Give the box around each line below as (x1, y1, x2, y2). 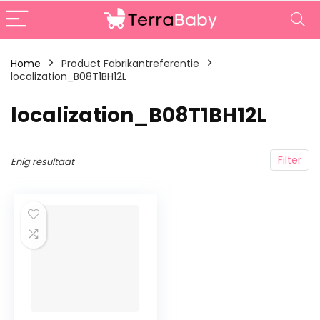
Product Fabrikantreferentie (61, 56, 199, 71)
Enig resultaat (11, 155, 74, 169)
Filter (278, 153, 301, 167)
